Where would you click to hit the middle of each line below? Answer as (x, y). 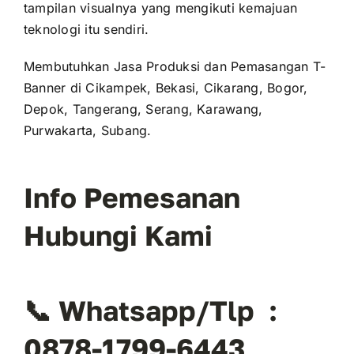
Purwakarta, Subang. (87, 131)
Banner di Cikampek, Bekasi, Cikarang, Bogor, (166, 88)
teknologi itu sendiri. (86, 30)
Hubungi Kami (118, 235)
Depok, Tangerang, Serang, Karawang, (143, 109)
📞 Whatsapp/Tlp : (150, 310)
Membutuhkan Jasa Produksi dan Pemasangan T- (175, 67)
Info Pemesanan (132, 198)
